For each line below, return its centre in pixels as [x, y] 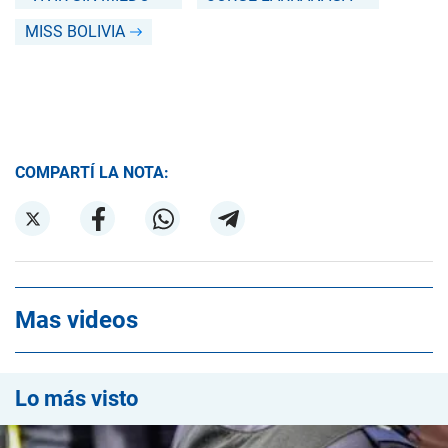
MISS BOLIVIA [75, 31]
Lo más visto [76, 398]
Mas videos [76, 320]
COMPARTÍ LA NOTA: [92, 172]
